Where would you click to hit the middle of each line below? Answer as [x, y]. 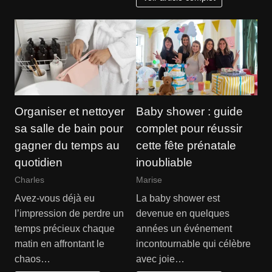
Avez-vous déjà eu [54, 199]
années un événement [184, 229]
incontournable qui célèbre [193, 244]
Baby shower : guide [189, 111]
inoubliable [164, 162]
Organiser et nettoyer [69, 111]
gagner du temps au [67, 145]
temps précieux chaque [64, 229]
